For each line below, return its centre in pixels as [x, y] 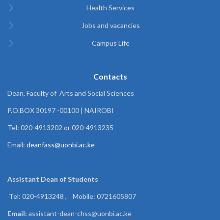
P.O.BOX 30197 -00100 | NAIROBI [61, 110]
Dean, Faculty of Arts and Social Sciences [71, 93]
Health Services [110, 8]
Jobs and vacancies [110, 25]
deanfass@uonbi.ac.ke [61, 145]
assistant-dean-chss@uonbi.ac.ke [79, 213]
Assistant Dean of [38, 179]
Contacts [110, 76]
